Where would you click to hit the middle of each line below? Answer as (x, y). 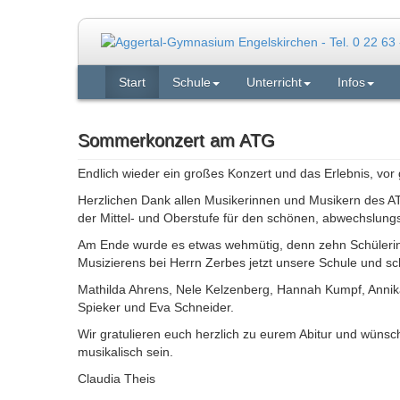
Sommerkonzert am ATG (176, 141)
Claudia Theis (117, 379)
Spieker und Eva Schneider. (156, 308)
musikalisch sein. (125, 352)
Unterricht (274, 83)
